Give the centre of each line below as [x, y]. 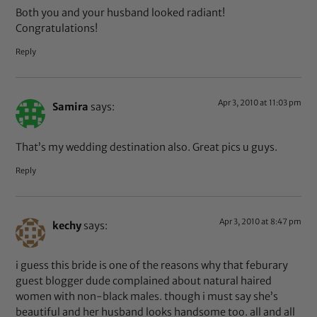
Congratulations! [57, 28]
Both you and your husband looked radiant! [121, 12]
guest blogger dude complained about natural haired [144, 281]
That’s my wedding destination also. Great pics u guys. [147, 147]
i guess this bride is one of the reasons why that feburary [152, 266]
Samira [71, 107]
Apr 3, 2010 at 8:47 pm [260, 221]
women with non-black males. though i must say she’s [147, 297]
